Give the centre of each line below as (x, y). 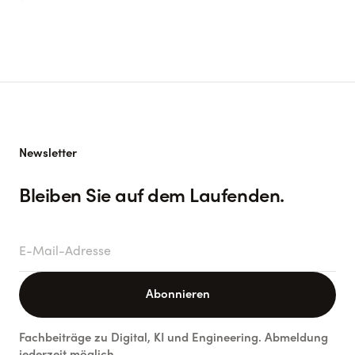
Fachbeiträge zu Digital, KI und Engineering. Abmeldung (174, 338)
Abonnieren (177, 295)
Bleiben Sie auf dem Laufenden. (152, 197)
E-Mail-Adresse (76, 244)
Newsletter (48, 154)
